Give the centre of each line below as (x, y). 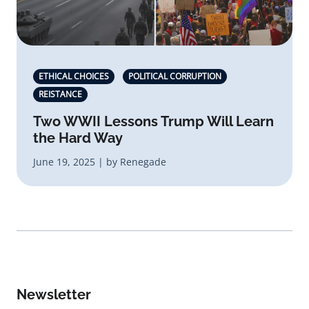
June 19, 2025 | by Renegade (100, 162)
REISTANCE (60, 94)
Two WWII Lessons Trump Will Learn (153, 121)
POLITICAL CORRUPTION (175, 76)
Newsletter (54, 295)
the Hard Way (78, 138)
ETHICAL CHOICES (74, 76)
